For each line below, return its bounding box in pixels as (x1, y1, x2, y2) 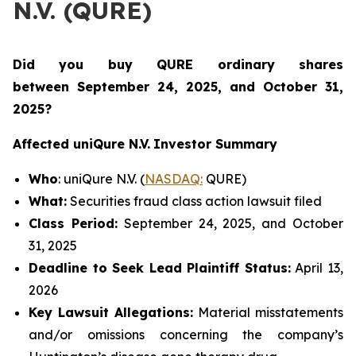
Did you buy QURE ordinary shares (13, 56, 343, 72)
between (13, 79, 77, 95)
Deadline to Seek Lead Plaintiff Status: (29, 260, 291, 276)
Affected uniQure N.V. (13, 136, 150, 152)
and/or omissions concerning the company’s (29, 327, 343, 342)
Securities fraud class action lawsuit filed (67, 193, 322, 209)
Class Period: (29, 215, 118, 231)
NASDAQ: (145, 171, 203, 187)
